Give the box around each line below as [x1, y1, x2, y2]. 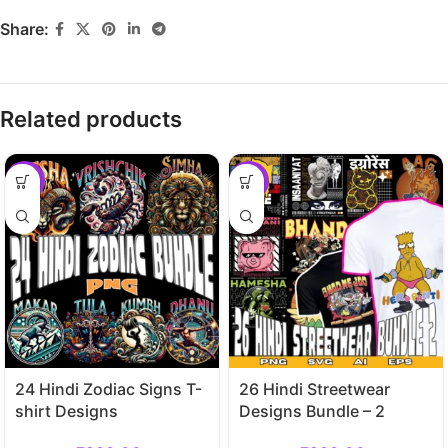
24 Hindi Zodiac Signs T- [15, 379, 202, 400]
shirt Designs [15, 401, 118, 422]
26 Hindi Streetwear [239, 379, 390, 400]
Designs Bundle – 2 [239, 401, 385, 422]
